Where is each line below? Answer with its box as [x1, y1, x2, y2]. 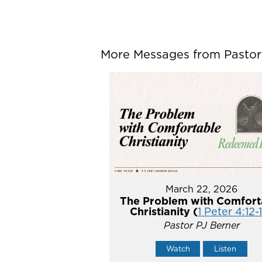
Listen [214, 243, 237, 254]
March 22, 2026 [166, 182, 238, 196]
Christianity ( [129, 204, 198, 219]
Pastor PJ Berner [163, 219, 240, 232]
